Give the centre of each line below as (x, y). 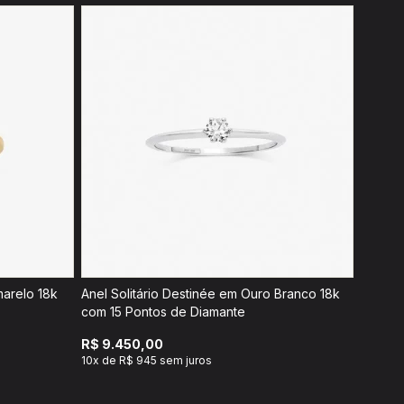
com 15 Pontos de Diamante (163, 312)
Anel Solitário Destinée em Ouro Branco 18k (211, 294)
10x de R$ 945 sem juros (147, 360)
